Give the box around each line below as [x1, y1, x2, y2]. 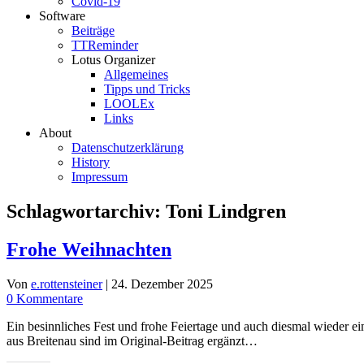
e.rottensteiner [31, 276, 102, 291]
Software [39, 9, 85, 23]
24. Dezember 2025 [111, 276, 213, 291]
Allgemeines [104, 67, 168, 81]
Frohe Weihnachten [6, 238, 171, 260]
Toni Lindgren [166, 200, 286, 222]
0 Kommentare [6, 291, 83, 305]
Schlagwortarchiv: [6, 200, 166, 222]
